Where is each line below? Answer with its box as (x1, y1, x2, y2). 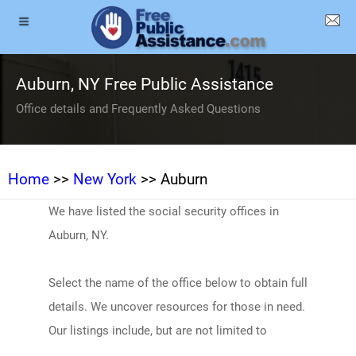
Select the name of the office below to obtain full (48, 276, 308, 290)
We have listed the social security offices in (48, 204, 279, 219)
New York (73, 170, 137, 188)
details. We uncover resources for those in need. (48, 300, 305, 314)
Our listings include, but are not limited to (48, 323, 267, 338)
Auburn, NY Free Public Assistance (16, 75, 273, 94)
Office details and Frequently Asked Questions (16, 102, 261, 116)
